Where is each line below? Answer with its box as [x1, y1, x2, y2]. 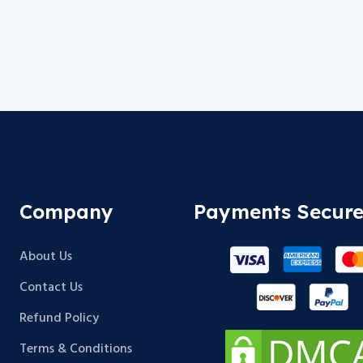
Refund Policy [19, 308, 99, 329]
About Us [19, 246, 72, 267]
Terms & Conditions [19, 339, 132, 360]
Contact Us [19, 277, 83, 298]
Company [19, 199, 113, 224]
